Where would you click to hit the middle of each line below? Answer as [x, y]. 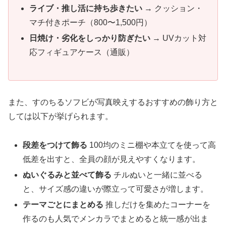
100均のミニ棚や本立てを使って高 [152, 145]
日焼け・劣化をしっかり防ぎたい [90, 38]
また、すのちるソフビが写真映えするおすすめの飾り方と [113, 102]
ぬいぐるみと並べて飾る [67, 175]
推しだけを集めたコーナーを [157, 205]
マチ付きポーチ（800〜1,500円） [91, 23]
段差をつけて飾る [55, 145]
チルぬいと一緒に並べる [157, 175]
